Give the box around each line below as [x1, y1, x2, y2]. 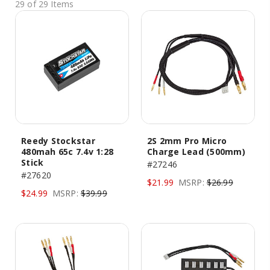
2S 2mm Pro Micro [147, 135, 227, 146]
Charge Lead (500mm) [147, 146, 245, 157]
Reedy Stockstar [21, 135, 95, 146]
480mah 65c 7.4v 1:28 [21, 146, 113, 157]
